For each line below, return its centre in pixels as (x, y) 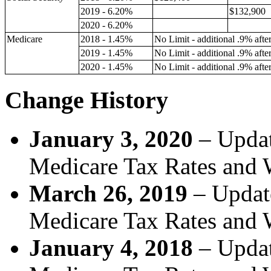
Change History (87, 100)
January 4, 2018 (111, 248)
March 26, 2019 (108, 194)
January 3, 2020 (114, 139)
